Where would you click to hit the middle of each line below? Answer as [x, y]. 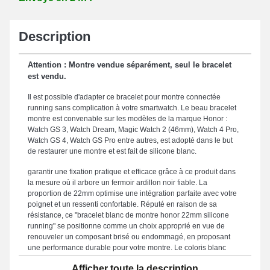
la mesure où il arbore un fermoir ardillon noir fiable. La [118, 183]
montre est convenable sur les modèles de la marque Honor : [127, 119]
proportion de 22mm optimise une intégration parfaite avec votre [132, 193]
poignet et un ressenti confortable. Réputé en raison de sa [122, 204]
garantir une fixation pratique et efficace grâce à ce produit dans [132, 172]
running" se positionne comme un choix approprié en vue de [126, 226]
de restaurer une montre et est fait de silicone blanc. [112, 151]
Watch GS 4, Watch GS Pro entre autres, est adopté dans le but [130, 140]
